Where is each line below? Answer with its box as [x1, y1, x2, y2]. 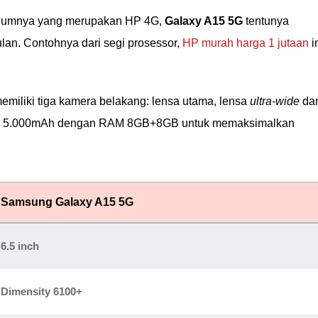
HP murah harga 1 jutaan [182, 37, 309, 49]
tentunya [243, 15, 289, 27]
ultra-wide [250, 95, 300, 107]
